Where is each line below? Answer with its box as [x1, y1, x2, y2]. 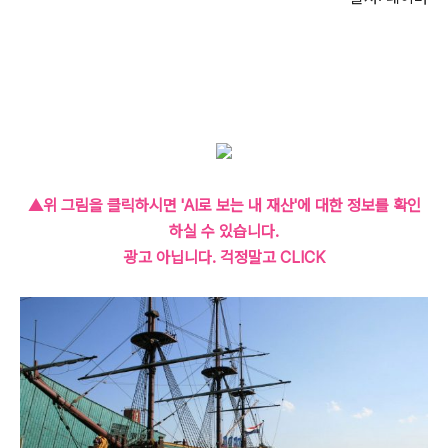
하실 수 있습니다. [169, 222, 279, 241]
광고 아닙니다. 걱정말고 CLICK [123, 248, 325, 267]
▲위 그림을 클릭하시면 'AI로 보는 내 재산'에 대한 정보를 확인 [27, 196, 421, 215]
